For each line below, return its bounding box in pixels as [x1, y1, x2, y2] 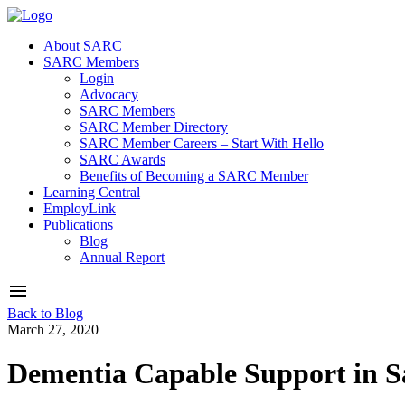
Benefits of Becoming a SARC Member [80, 168, 308, 184]
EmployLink [43, 201, 116, 216]
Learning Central [43, 184, 140, 200]
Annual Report [80, 250, 165, 265]
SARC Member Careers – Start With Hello [80, 136, 324, 151]
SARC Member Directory [80, 119, 228, 135]
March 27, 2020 [7, 322, 99, 337]
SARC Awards [80, 152, 165, 167]
